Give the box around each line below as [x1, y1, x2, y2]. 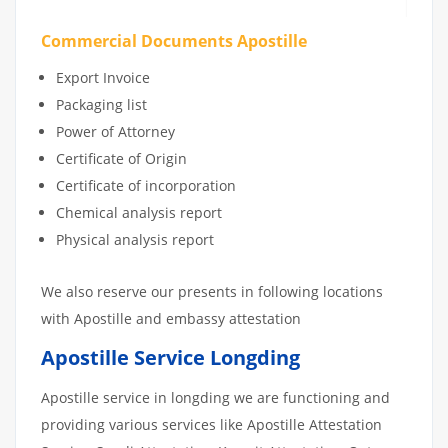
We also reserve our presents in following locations [41, 281, 383, 301]
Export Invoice [56, 67, 150, 87]
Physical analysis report [56, 229, 214, 249]
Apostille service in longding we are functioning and [41, 387, 390, 407]
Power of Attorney [56, 121, 175, 141]
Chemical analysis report [56, 202, 222, 222]
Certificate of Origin [56, 148, 187, 168]
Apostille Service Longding [41, 343, 305, 371]
